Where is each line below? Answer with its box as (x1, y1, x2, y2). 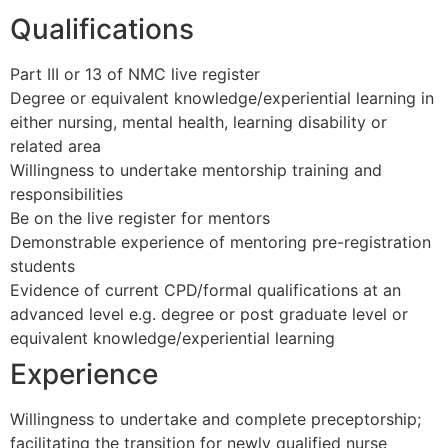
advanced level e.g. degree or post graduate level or (10, 304, 408, 325)
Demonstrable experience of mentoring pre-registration (10, 232, 431, 253)
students (10, 256, 75, 277)
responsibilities (10, 184, 123, 205)
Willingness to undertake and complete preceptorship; (10, 409, 421, 430)
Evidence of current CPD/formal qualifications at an (10, 280, 401, 301)
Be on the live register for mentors (10, 208, 270, 229)
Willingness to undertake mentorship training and (10, 160, 382, 181)
